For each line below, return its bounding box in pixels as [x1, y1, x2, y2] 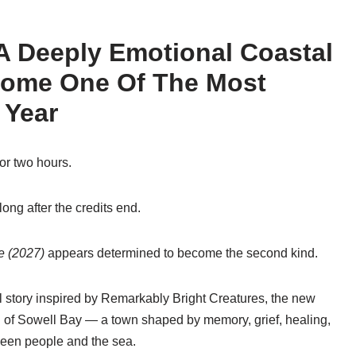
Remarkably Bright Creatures [101, 292, 265, 305]
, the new [265, 292, 315, 305]
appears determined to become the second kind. [44, 246, 318, 260]
